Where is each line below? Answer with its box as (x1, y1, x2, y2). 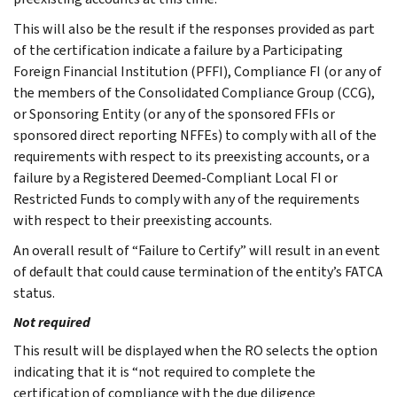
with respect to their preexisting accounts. (13, 210, 272, 230)
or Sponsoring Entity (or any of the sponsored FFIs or (13, 104, 335, 123)
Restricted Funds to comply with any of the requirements (13, 189, 360, 208)
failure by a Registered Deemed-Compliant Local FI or (13, 167, 338, 187)
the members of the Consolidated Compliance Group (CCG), (13, 82, 375, 102)
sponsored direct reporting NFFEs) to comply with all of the (13, 125, 377, 144)
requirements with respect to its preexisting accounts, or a (13, 146, 370, 166)
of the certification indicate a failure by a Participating (13, 40, 343, 59)
